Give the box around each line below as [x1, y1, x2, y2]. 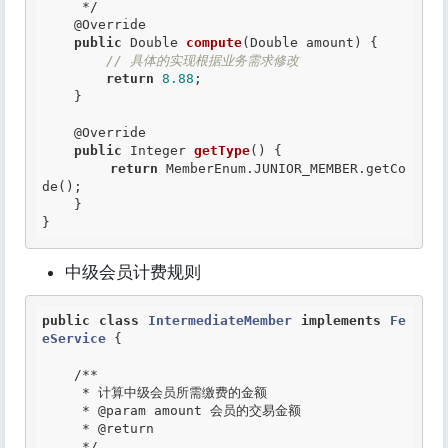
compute [186, 35, 242, 50]
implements [301, 313, 381, 328]
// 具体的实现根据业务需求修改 [106, 53, 299, 68]
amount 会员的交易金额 [146, 403, 301, 418]
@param [90, 403, 146, 418]
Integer [122, 143, 194, 158]
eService [42, 331, 106, 346]
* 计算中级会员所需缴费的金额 [42, 385, 82, 400]
